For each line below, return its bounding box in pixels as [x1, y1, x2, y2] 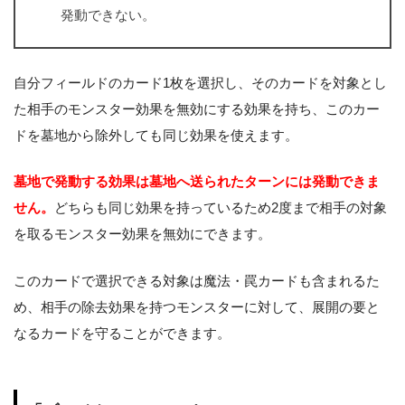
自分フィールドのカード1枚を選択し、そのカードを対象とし [14, 74, 387, 90]
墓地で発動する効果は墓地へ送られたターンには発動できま [14, 174, 380, 190]
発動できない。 [61, 6, 155, 23]
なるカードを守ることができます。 [14, 325, 231, 342]
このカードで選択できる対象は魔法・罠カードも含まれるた [14, 273, 380, 289]
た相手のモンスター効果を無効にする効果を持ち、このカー [14, 100, 380, 117]
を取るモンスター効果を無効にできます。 [14, 226, 271, 242]
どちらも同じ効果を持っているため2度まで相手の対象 [54, 200, 387, 216]
